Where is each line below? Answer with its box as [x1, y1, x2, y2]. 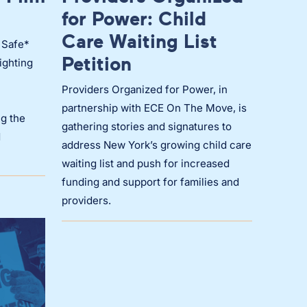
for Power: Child [62, 6, 206, 31]
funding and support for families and [62, 175, 239, 189]
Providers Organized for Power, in [62, 83, 228, 97]
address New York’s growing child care [62, 138, 251, 152]
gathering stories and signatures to [62, 120, 232, 134]
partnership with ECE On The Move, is [62, 101, 247, 115]
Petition [62, 51, 132, 76]
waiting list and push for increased [62, 157, 230, 171]
